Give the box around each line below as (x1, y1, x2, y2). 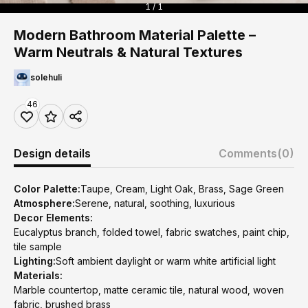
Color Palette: (14, 183, 80, 195)
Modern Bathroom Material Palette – (14, 27, 256, 43)
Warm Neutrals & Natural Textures (14, 44, 243, 60)
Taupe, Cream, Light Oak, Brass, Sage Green (80, 183, 284, 195)
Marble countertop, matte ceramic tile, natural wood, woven (14, 284, 284, 296)
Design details (14, 146, 91, 160)
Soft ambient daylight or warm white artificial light (56, 255, 276, 267)
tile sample (14, 241, 62, 252)
